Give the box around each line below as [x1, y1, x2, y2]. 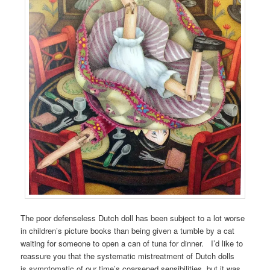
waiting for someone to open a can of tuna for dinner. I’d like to [20, 237, 243, 250]
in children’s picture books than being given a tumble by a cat [20, 225, 235, 237]
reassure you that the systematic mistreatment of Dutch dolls [20, 250, 235, 262]
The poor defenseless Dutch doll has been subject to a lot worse [20, 212, 245, 224]
